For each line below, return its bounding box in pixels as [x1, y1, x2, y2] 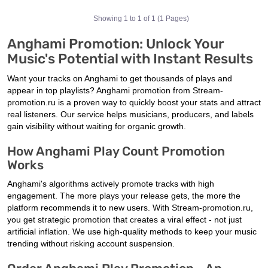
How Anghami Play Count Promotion [7, 144, 225, 159]
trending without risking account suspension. [7, 239, 175, 249]
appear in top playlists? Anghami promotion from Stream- [7, 86, 223, 96]
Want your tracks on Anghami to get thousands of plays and [7, 74, 232, 84]
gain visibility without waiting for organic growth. [7, 121, 186, 132]
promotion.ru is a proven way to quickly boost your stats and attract [7, 98, 261, 108]
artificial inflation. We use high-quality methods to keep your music [7, 227, 257, 237]
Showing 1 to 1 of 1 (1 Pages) [93, 14, 189, 23]
